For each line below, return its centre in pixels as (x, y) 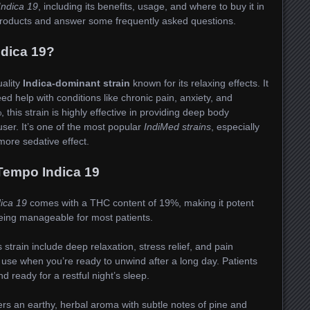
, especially (235, 126)
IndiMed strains (177, 126)
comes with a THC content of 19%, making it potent (140, 203)
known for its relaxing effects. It (199, 83)
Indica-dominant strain (76, 83)
